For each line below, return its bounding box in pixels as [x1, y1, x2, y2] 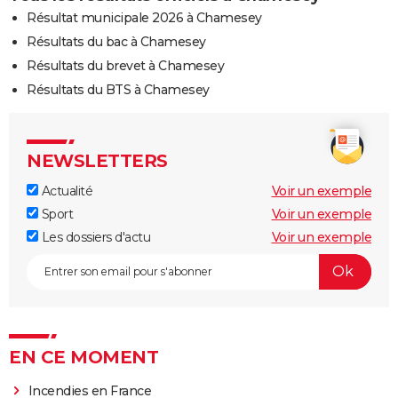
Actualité [38, 182, 92, 199]
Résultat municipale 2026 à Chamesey [27, 9, 262, 26]
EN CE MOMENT [9, 346, 158, 368]
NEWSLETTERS [27, 149, 168, 171]
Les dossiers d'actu [38, 228, 150, 245]
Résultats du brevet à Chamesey [27, 57, 224, 74]
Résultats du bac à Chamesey [27, 33, 206, 50]
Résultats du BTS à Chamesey [27, 81, 210, 98]
